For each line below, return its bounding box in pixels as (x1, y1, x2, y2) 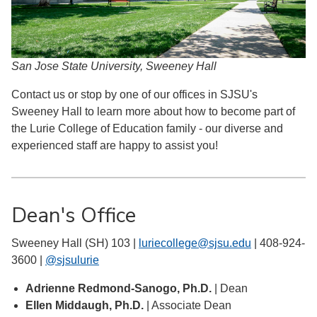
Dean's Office (11, 201, 136, 230)
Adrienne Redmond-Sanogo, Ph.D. (25, 282, 212, 295)
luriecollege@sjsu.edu (139, 237, 251, 250)
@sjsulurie (45, 254, 99, 267)
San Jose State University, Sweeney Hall (11, 60, 219, 73)
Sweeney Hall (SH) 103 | (11, 237, 139, 250)
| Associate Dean (144, 299, 231, 312)
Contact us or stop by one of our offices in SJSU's (11, 88, 258, 101)
